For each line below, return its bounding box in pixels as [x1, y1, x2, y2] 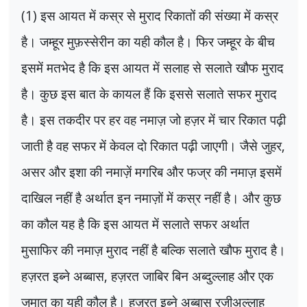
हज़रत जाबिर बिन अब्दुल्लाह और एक [111, 266, 273, 285]
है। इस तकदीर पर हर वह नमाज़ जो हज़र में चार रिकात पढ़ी [21, 110, 286, 129]
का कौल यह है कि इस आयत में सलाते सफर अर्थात [21, 214, 249, 233]
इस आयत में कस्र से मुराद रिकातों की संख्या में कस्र [40, 5, 278, 25]
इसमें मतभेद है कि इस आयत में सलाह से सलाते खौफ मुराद [21, 58, 284, 77]
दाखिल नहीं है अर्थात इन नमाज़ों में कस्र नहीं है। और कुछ [21, 188, 281, 207]
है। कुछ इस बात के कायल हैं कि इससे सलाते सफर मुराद [21, 84, 277, 103]
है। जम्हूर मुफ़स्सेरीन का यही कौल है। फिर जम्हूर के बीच [21, 32, 275, 51]
